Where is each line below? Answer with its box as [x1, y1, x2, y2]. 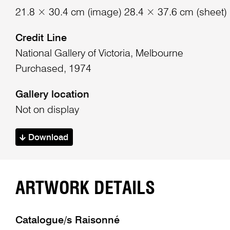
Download [26, 133, 69, 142]
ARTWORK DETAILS [15, 180, 155, 198]
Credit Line [15, 33, 67, 44]
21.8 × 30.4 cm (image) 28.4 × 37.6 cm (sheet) [15, 8, 227, 18]
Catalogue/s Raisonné [15, 216, 120, 226]
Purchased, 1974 [15, 64, 91, 75]
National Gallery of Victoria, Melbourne [15, 49, 183, 60]
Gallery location [15, 89, 89, 100]
